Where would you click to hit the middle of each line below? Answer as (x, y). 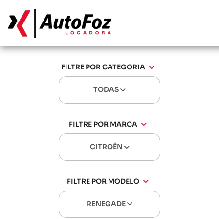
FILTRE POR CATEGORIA (103, 67)
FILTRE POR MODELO (103, 181)
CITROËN (107, 146)
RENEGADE (107, 204)
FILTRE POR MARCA (103, 124)
